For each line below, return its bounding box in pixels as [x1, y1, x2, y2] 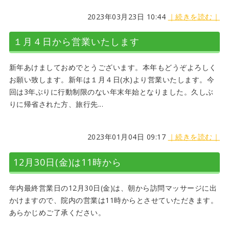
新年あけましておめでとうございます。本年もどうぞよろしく [9, 62, 217, 73]
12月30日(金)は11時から [13, 155, 122, 168]
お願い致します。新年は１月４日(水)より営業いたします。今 [9, 75, 215, 85]
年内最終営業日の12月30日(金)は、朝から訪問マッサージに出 [9, 182, 217, 193]
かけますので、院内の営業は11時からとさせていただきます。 [9, 195, 218, 205]
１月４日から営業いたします [13, 35, 140, 48]
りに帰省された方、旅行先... [9, 99, 104, 109]
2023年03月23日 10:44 [87, 11, 168, 21]
